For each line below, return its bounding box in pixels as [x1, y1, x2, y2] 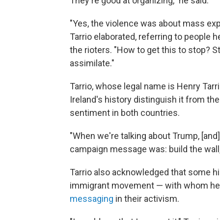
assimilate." [70, 58, 114, 69]
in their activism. [113, 193, 179, 204]
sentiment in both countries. [70, 108, 180, 118]
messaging [70, 193, 113, 204]
